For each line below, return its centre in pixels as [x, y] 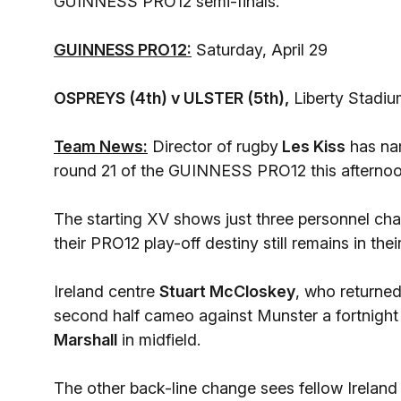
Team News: [101, 146]
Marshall [85, 340]
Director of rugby [213, 146]
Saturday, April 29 [260, 50]
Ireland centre [107, 291]
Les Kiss [312, 146]
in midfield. [159, 340]
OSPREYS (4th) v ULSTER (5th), [171, 98]
